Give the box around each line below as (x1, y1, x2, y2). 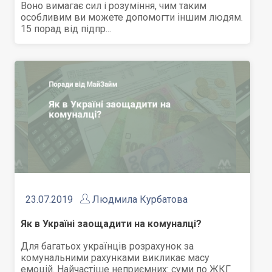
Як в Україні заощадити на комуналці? (21, 218, 202, 230)
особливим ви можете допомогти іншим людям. (21, 12, 243, 24)
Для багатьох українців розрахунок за (21, 240, 194, 253)
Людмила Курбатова (92, 194, 188, 206)
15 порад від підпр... (21, 23, 112, 35)
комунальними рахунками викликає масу (21, 252, 210, 264)
